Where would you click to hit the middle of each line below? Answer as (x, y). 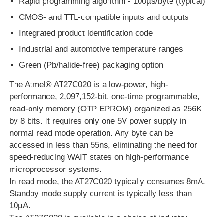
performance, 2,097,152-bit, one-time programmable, (105, 96)
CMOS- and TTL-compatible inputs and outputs (104, 17)
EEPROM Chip (44, 23)
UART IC (33, 177)
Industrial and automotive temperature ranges (101, 49)
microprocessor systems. (56, 169)
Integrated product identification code (86, 33)
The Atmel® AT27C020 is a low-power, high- (89, 84)
